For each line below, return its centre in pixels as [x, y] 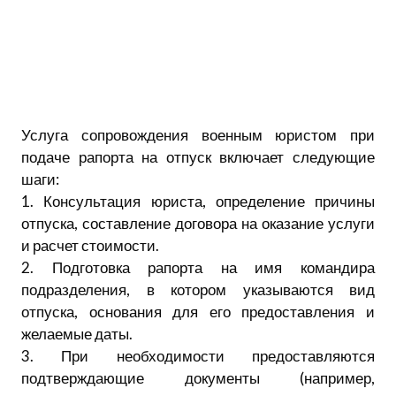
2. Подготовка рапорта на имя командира [198, 267]
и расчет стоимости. [90, 245]
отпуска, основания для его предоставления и [198, 311]
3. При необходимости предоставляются [198, 355]
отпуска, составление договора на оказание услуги [198, 223]
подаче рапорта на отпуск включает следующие [198, 156]
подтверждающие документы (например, [198, 377]
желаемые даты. [77, 333]
